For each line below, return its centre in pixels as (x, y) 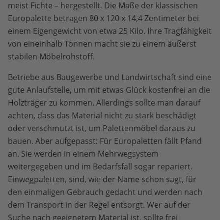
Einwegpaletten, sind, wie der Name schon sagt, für (102, 179)
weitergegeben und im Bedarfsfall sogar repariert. (100, 167)
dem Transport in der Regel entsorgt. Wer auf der (99, 205)
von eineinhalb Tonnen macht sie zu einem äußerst (102, 44)
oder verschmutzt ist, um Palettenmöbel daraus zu (102, 128)
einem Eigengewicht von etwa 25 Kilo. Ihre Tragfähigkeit (110, 31)
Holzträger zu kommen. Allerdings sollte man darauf (104, 103)
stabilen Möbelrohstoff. (51, 57)
